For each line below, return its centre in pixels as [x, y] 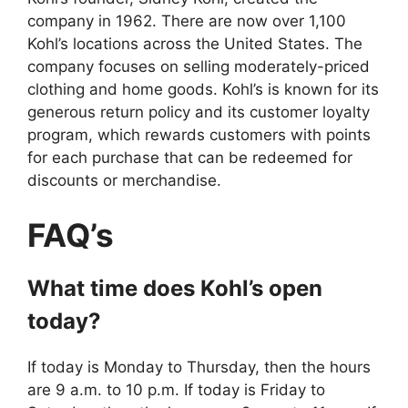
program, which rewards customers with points [199, 135]
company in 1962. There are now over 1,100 [187, 21]
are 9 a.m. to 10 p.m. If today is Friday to [176, 389]
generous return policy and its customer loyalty [199, 112]
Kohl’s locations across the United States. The [195, 44]
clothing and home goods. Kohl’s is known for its [203, 90]
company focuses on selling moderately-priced [199, 67]
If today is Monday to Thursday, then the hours [199, 367]
